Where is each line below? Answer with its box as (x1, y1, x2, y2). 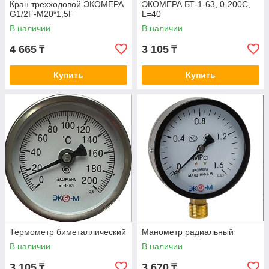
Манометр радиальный (142, 227, 234, 237)
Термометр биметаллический (10, 227, 126, 237)
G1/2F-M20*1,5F (10, 9, 74, 19)
